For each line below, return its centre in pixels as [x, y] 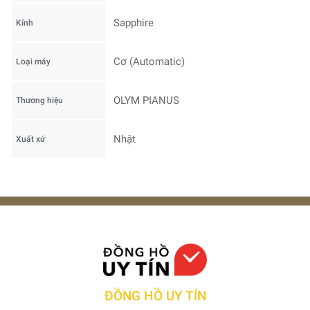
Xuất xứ [30, 139]
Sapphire [134, 22]
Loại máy [33, 61]
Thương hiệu [39, 100]
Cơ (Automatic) [149, 61]
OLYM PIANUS [146, 100]
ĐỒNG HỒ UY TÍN [155, 295]
